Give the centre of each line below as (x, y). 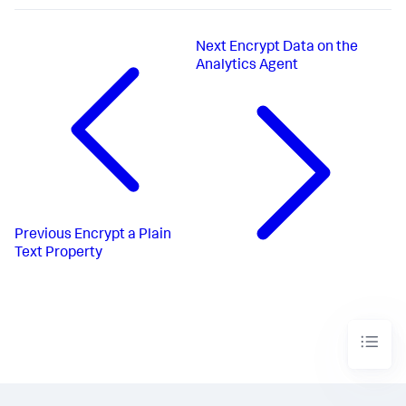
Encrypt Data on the (294, 48)
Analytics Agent (247, 66)
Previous (43, 235)
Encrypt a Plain (123, 235)
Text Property (58, 253)
